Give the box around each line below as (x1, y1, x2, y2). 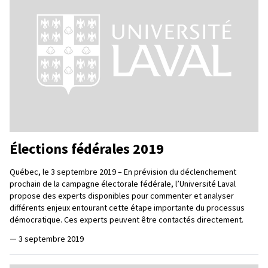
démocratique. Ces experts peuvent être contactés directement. (10, 214, 245, 225)
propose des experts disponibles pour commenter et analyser (10, 190, 234, 201)
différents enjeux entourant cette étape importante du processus (10, 202, 245, 213)
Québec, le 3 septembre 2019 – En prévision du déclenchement (10, 166, 236, 177)
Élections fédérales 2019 (10, 139, 164, 158)
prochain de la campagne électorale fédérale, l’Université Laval (10, 178, 236, 189)
